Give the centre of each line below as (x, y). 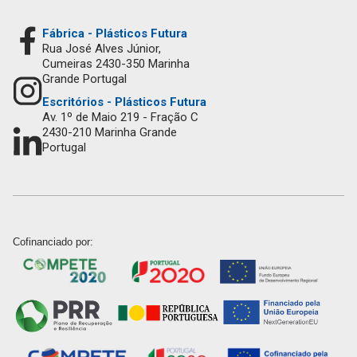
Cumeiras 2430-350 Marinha (116, 63)
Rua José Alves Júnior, (102, 48)
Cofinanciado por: (53, 241)
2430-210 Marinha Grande (110, 132)
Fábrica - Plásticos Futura (115, 33)
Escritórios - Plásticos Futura (124, 102)
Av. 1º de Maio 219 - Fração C (120, 117)
